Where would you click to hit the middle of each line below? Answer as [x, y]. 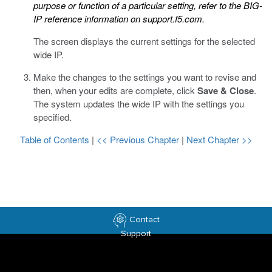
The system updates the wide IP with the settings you [139, 104]
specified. [53, 117]
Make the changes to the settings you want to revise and [145, 77]
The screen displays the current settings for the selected [144, 41]
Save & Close [226, 90]
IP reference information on [88, 19]
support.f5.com [172, 19]
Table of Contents [56, 139]
